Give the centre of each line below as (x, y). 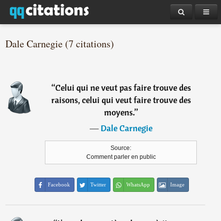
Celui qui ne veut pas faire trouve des (123, 88)
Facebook (59, 184)
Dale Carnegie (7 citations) (60, 44)
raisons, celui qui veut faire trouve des (121, 100)
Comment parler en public (121, 157)
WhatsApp (138, 184)
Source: (121, 148)
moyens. (119, 112)
